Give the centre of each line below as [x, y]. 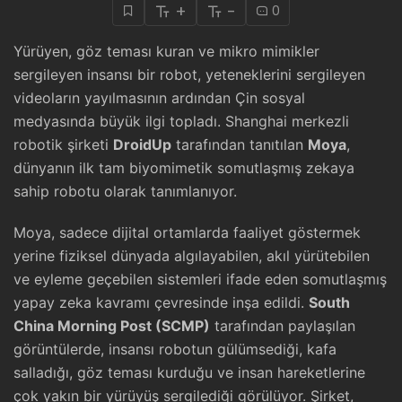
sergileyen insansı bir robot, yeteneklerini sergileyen [189, 74]
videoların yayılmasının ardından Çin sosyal [159, 98]
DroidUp [142, 144]
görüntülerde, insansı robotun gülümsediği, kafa [175, 349]
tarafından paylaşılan [283, 326]
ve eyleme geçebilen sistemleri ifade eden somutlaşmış [200, 279]
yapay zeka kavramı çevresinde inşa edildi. [161, 302]
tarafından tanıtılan [240, 144]
